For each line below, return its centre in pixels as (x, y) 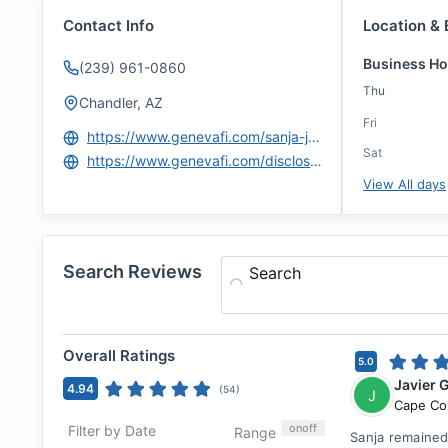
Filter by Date (112, 430)
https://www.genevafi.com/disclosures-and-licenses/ (316, 160)
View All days (404, 184)
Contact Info (108, 25)
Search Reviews (132, 271)
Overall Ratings (119, 355)
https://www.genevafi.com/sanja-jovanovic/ (314, 136)
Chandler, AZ (121, 102)
